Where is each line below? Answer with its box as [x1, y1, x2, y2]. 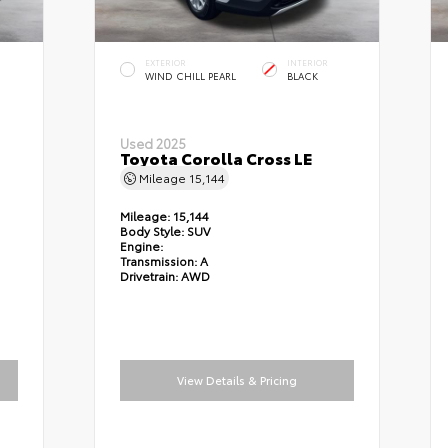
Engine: [119, 237, 163, 255]
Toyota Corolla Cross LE [119, 146, 312, 170]
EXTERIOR [144, 57, 186, 69]
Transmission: [119, 252, 200, 270]
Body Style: [119, 222, 184, 240]
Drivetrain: [119, 267, 178, 285]
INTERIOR [286, 57, 328, 69]
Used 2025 [119, 134, 186, 153]
